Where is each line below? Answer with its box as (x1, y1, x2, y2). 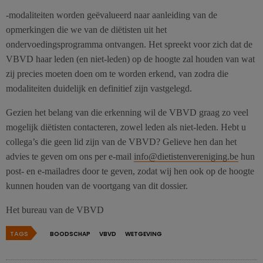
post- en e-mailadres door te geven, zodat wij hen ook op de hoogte (6, 166, 254, 176)
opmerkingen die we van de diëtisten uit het (6, 24, 167, 35)
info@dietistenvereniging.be (134, 151, 238, 161)
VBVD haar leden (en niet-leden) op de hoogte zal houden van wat (6, 53, 255, 64)
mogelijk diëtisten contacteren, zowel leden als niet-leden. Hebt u (6, 122, 246, 132)
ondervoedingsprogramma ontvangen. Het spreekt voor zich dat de (6, 39, 252, 49)
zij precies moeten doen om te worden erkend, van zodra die (6, 68, 228, 79)
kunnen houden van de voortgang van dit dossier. (6, 180, 188, 191)
